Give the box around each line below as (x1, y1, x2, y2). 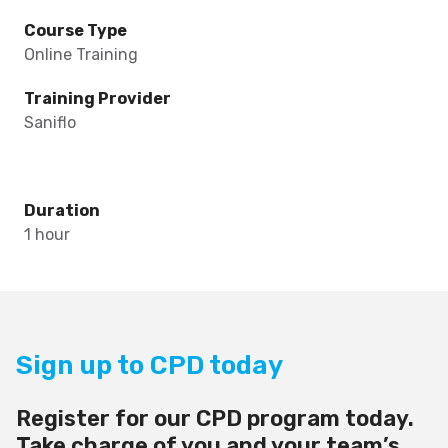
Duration (23, 201, 100, 220)
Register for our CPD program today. (16, 405, 414, 432)
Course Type (23, 21, 127, 40)
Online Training (23, 45, 138, 64)
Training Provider (23, 89, 171, 108)
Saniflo (23, 113, 76, 132)
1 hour (23, 225, 70, 244)
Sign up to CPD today (16, 350, 283, 381)
